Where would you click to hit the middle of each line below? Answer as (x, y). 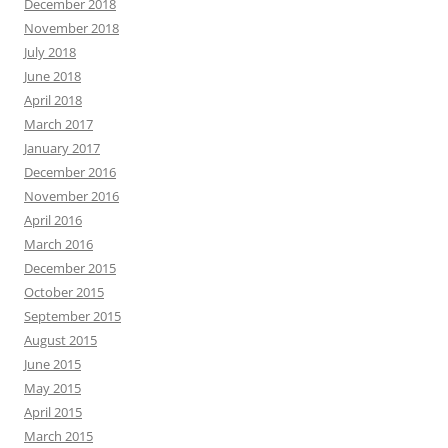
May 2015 (52, 388)
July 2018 (50, 52)
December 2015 (70, 268)
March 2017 (58, 124)
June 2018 (52, 76)
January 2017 (62, 148)
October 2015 (64, 292)
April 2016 (53, 220)
